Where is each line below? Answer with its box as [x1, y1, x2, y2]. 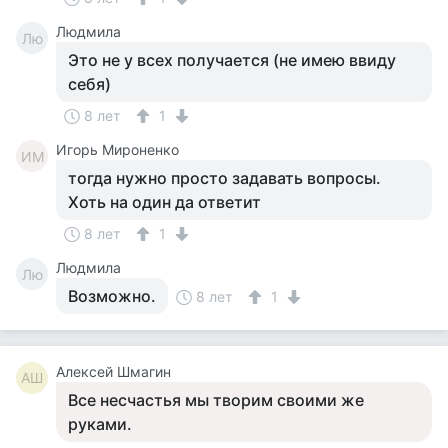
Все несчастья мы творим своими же [68, 390, 364, 410]
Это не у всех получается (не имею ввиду [68, 50, 396, 70]
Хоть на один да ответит [68, 192, 261, 212]
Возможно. [68, 286, 156, 306]
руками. [68, 414, 132, 434]
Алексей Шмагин [56, 363, 171, 380]
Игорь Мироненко [56, 141, 179, 158]
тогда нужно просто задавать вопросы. [68, 168, 381, 188]
